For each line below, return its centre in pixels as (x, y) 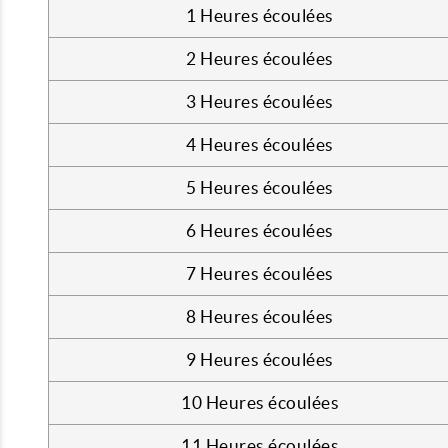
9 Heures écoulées (260, 359)
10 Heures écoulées (260, 402)
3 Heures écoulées (260, 101)
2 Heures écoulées (260, 58)
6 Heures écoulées (260, 230)
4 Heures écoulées (260, 144)
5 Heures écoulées (260, 187)
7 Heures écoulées (260, 273)
